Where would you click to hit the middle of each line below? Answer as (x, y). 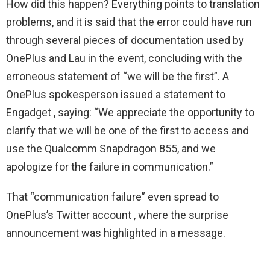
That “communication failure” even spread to (112, 196)
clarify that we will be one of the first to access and (127, 130)
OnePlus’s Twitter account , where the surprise (117, 215)
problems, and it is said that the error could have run (129, 22)
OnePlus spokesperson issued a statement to (116, 94)
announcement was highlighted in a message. (116, 233)
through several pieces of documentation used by (125, 40)
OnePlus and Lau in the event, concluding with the (124, 58)
